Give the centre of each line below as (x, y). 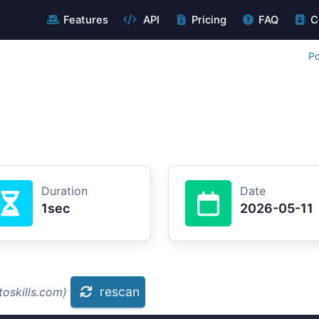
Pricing (209, 20)
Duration (64, 191)
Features (85, 20)
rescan (120, 292)
